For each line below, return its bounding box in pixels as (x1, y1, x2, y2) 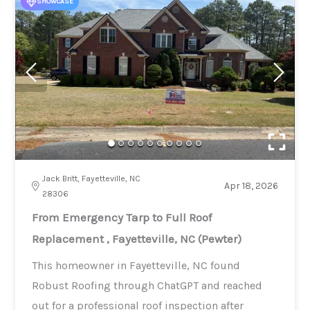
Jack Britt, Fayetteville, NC (42, 173, 141, 183)
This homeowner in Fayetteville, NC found (32, 258, 241, 272)
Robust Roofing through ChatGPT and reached (32, 278, 263, 292)
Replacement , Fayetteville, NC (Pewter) (32, 231, 242, 246)
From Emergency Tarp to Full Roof (32, 210, 212, 224)
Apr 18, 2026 (224, 179, 278, 192)
